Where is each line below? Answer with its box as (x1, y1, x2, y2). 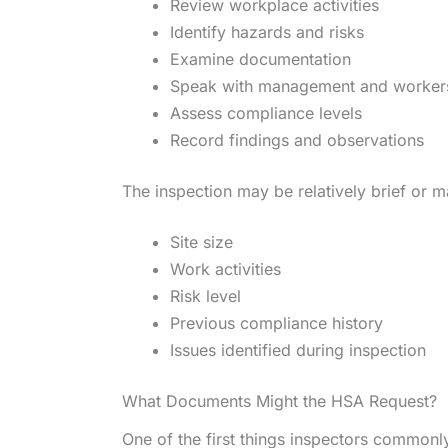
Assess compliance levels (170, 102, 362, 123)
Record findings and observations (170, 129, 424, 150)
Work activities (170, 258, 281, 279)
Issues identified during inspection (170, 339, 426, 360)
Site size (170, 231, 233, 252)
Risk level (170, 285, 241, 306)
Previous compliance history (170, 312, 383, 333)
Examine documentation (170, 48, 351, 69)
